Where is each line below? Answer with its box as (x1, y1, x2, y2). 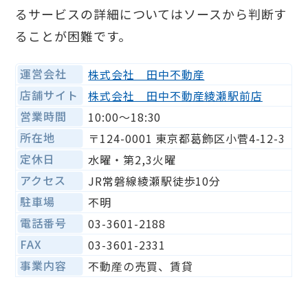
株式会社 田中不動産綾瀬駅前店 (88, 87, 263, 104)
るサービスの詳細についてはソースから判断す (15, 5, 287, 23)
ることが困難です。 (15, 27, 131, 45)
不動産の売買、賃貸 (88, 258, 193, 275)
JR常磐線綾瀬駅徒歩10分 (88, 173, 221, 190)
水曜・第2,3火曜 (88, 151, 176, 168)
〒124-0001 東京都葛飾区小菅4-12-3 (88, 130, 286, 147)
